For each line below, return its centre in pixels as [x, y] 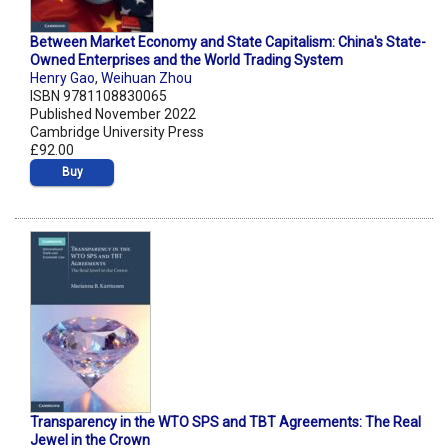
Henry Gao [62, 78]
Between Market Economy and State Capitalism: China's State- [228, 42]
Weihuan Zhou [146, 78]
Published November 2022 [113, 114]
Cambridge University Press [117, 132]
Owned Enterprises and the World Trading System [186, 60]
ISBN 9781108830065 [98, 96]
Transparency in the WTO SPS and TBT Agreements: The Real [225, 422]
